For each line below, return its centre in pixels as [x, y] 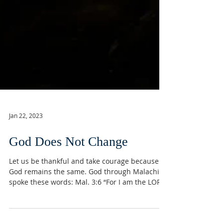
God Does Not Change [68, 186]
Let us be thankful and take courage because [84, 206]
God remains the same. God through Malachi [84, 216]
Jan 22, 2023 [26, 160]
